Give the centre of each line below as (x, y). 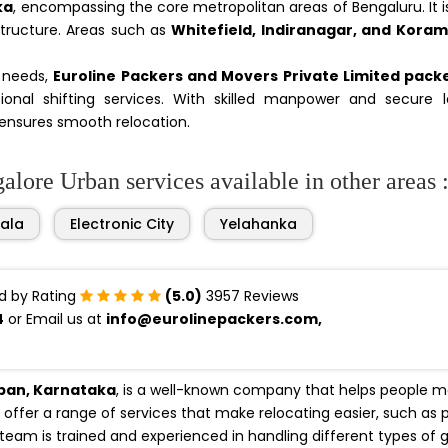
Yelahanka (258, 224)
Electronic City (122, 224)
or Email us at (55, 319)
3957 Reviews (250, 296)
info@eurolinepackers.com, (214, 319)
